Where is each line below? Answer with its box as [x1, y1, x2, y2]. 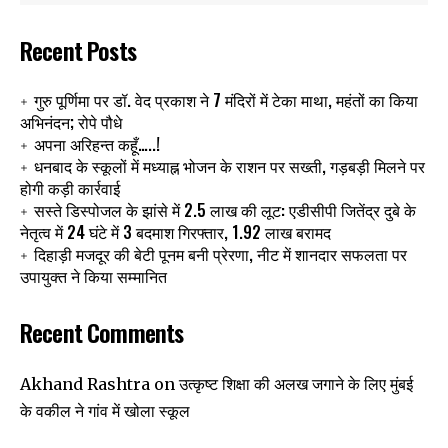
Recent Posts [20, 31, 136, 68]
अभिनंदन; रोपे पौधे [20, 109, 122, 134]
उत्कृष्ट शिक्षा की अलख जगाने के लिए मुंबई [179, 370, 413, 395]
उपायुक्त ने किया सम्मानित [20, 263, 167, 288]
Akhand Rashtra [20, 373, 150, 394]
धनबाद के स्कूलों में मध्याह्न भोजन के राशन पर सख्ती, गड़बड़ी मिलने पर [34, 153, 425, 178]
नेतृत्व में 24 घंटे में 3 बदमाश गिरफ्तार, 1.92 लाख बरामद [20, 219, 331, 244]
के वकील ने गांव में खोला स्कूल [20, 397, 190, 422]
